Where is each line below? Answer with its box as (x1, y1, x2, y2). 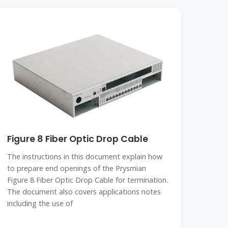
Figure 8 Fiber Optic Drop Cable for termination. (7, 175, 168, 185)
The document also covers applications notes (7, 187, 161, 196)
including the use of (7, 198, 73, 208)
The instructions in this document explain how (7, 152, 163, 161)
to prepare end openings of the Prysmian (7, 163, 147, 173)
